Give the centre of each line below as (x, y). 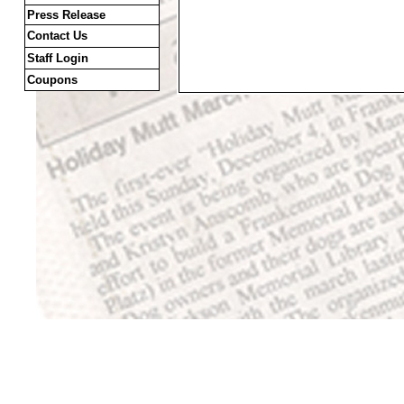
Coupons (52, 80)
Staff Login (58, 58)
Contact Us (57, 36)
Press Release (66, 15)
